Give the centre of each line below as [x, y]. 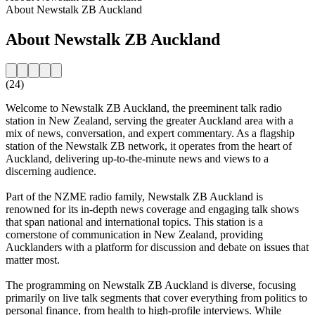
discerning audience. [51, 171]
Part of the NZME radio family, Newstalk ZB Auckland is [134, 196]
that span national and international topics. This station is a [134, 221]
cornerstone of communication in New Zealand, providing [134, 234]
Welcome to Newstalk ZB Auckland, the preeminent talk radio [144, 108]
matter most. [33, 259]
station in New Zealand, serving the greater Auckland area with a [149, 120]
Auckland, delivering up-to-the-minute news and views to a [137, 158]
